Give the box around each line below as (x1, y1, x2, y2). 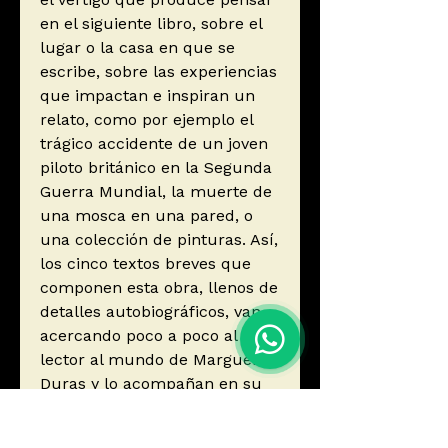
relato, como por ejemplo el (40, 110, 253, 130)
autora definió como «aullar (40, 422, 255, 442)
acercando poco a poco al (40, 326, 237, 346)
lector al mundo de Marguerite (40, 350, 278, 370)
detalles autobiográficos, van (40, 302, 261, 322)
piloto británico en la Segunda (40, 158, 272, 178)
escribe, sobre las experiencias (40, 62, 277, 82)
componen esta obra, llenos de (40, 278, 278, 298)
